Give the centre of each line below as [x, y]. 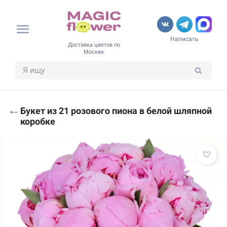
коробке [38, 121]
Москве [94, 52]
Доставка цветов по [94, 45]
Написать [184, 39]
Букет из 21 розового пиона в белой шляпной [116, 110]
